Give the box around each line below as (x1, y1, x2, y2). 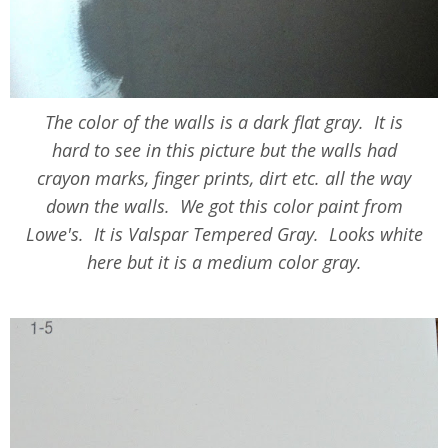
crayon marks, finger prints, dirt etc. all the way (37, 166, 411, 191)
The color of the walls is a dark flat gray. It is (45, 110, 403, 135)
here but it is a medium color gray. (86, 250, 362, 275)
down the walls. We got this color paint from (45, 194, 403, 219)
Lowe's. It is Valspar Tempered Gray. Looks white (25, 222, 423, 247)
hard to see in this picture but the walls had (51, 138, 397, 163)
